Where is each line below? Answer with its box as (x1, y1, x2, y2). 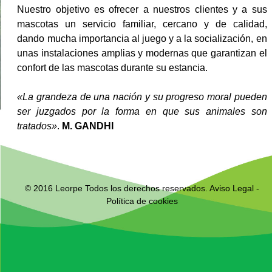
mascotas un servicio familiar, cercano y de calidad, (17, 19, 267, 30)
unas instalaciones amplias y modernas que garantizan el (17, 48, 267, 59)
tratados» (17, 121, 58, 132)
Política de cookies (106, 196, 178, 206)
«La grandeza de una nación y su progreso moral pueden (17, 92, 267, 103)
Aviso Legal (209, 183, 254, 194)
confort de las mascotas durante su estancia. (17, 63, 208, 73)
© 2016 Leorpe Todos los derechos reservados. (24, 183, 209, 194)
